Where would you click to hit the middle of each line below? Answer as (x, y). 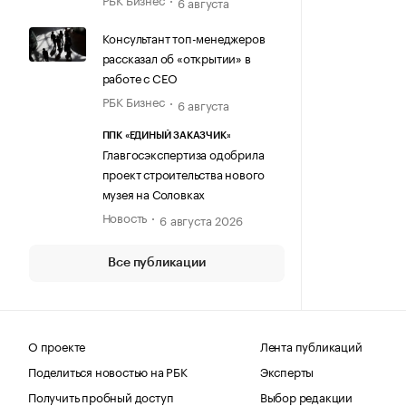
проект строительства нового (184, 173)
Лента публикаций (311, 345)
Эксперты (287, 370)
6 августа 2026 (201, 219)
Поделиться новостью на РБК (108, 370)
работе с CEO (140, 77)
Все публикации (157, 262)
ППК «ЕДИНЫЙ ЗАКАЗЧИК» (166, 135)
